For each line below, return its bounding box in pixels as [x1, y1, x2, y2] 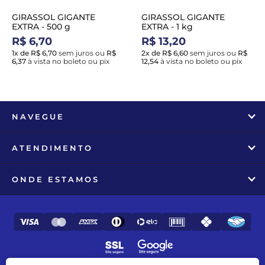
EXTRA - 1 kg [141, 21, 193, 32]
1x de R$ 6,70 [12, 49, 57, 57]
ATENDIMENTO [12, 143, 93, 153]
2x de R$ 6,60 [141, 49, 188, 57]
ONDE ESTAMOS [12, 174, 99, 184]
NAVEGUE [12, 112, 64, 121]
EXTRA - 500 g [12, 21, 70, 32]
